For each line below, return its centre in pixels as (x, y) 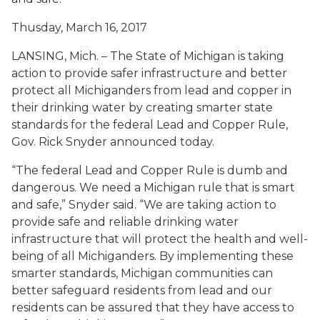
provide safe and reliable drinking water (125, 222)
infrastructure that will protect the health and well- (160, 239)
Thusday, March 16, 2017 (79, 27)
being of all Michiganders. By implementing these (152, 256)
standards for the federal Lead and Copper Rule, (150, 125)
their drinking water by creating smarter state (142, 107)
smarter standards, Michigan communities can (142, 273)
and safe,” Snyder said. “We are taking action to (144, 205)
